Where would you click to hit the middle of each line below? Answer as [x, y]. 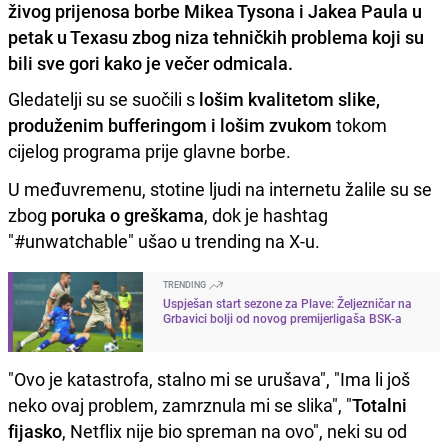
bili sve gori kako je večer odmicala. [150, 62]
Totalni [379, 404]
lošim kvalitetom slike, [289, 98]
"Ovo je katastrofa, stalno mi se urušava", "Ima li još [209, 378]
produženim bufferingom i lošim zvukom [170, 124]
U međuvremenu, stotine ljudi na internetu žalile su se [220, 188]
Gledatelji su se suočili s [103, 98]
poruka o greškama [127, 214]
